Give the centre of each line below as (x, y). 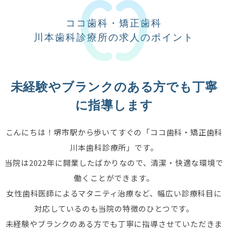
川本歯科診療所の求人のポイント (114, 37)
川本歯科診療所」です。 (114, 147)
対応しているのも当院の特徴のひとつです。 (114, 208)
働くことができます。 (114, 178)
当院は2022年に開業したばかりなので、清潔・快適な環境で (114, 162)
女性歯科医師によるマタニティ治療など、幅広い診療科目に (114, 193)
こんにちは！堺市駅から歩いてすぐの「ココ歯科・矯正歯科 (114, 132)
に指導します (114, 105)
